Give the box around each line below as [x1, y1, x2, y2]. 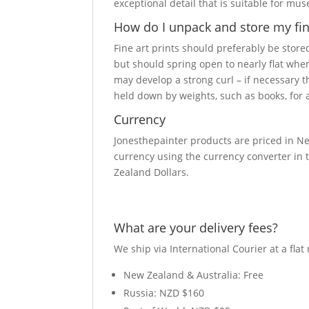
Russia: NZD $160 [123, 286, 205, 299]
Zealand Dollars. [114, 166, 190, 179]
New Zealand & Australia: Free [123, 268, 264, 281]
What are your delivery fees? [114, 219, 279, 236]
